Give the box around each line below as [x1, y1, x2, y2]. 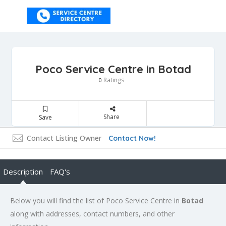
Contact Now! [108, 134, 156, 143]
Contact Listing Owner [27, 133, 101, 143]
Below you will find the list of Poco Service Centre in [10, 196, 182, 205]
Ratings [102, 76, 124, 84]
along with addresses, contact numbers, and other [10, 209, 175, 218]
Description [3, 166, 43, 177]
